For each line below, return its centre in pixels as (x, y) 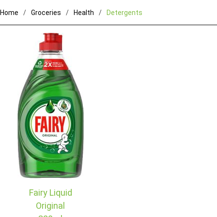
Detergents (124, 12)
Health (84, 12)
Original (50, 205)
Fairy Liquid (50, 192)
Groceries (46, 12)
